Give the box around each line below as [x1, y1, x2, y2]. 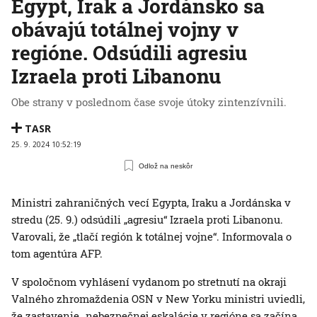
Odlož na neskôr [139, 161, 193, 170]
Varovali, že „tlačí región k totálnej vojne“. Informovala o [11, 229, 292, 244]
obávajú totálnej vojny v [11, 16, 238, 43]
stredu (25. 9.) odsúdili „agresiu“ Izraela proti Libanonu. [11, 212, 283, 227]
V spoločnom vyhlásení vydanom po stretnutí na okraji [11, 275, 287, 289]
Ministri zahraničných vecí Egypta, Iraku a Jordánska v [11, 195, 291, 210]
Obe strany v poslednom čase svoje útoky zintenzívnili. [11, 95, 287, 110]
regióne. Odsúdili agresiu [11, 40, 247, 67]
